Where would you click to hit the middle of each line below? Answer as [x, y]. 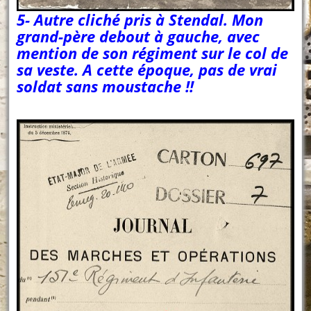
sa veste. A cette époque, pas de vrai [147, 69]
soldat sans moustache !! [106, 86]
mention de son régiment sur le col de [153, 52]
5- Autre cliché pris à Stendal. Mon [140, 19]
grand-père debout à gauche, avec [138, 36]
